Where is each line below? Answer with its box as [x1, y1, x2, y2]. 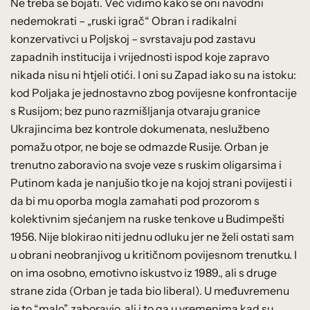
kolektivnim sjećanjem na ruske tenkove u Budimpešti [10, 211, 284, 226]
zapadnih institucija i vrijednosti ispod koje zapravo [10, 49, 269, 64]
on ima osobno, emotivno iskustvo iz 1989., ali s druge [10, 265, 277, 280]
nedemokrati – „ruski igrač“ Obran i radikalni [10, 13, 237, 28]
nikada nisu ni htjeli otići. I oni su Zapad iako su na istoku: [10, 67, 296, 82]
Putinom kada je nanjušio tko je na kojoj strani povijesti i [10, 175, 292, 190]
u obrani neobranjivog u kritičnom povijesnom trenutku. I [10, 247, 297, 262]
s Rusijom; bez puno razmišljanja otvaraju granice [10, 103, 260, 118]
